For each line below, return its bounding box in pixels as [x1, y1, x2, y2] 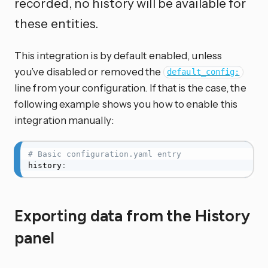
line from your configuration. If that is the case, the [14, 81, 246, 94]
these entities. [14, 15, 99, 31]
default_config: [167, 67, 240, 77]
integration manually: [14, 113, 114, 126]
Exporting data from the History [14, 206, 250, 226]
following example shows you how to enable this [14, 97, 237, 110]
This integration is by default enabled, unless [14, 48, 222, 62]
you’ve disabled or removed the [14, 65, 163, 78]
